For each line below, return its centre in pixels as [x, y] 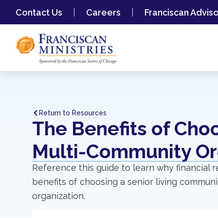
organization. [59, 196]
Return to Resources [73, 113]
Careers [103, 12]
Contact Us [39, 12]
